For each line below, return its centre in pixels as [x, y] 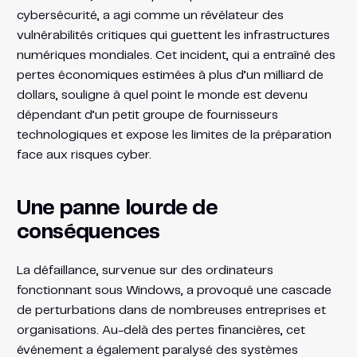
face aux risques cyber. [84, 155]
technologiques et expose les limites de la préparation [174, 135]
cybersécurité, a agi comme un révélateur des [150, 16]
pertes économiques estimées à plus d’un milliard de [170, 76]
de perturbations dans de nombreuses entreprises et [171, 311]
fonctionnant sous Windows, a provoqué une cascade [174, 291]
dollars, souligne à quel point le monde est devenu [162, 96]
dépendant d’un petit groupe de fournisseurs [147, 116]
